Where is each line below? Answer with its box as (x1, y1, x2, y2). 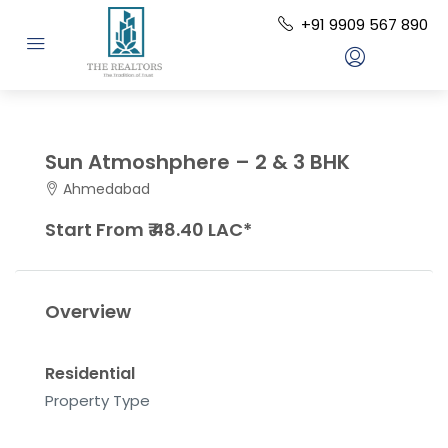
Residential (45, 362, 135, 385)
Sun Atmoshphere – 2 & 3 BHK (45, 148, 350, 176)
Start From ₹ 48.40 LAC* (45, 217, 252, 242)
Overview (45, 299, 131, 324)
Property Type (45, 390, 150, 411)
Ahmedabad (63, 179, 150, 199)
